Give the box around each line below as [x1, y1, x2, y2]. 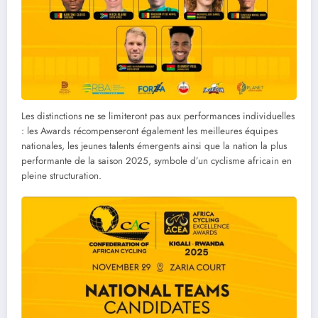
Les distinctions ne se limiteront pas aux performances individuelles [21, 109, 295, 123]
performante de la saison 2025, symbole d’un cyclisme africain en [21, 153, 292, 168]
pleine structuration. [21, 168, 102, 182]
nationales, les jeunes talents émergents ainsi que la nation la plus [21, 138, 287, 153]
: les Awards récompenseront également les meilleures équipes [21, 124, 278, 138]
